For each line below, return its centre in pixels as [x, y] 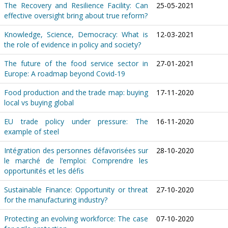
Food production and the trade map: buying [76, 92]
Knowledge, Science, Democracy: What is [76, 34]
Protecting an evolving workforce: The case [76, 219]
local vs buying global [39, 103]
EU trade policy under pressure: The [76, 121]
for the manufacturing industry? [56, 200]
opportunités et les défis [45, 171]
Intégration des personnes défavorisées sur [76, 150]
